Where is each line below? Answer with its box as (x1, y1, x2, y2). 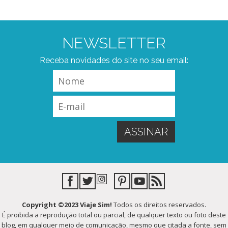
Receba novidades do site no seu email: (40, 55, 188, 65)
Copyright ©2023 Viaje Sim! (22, 200, 112, 209)
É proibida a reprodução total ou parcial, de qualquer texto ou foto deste (2, 210, 226, 219)
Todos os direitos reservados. (112, 200, 206, 209)
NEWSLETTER (62, 34, 166, 52)
